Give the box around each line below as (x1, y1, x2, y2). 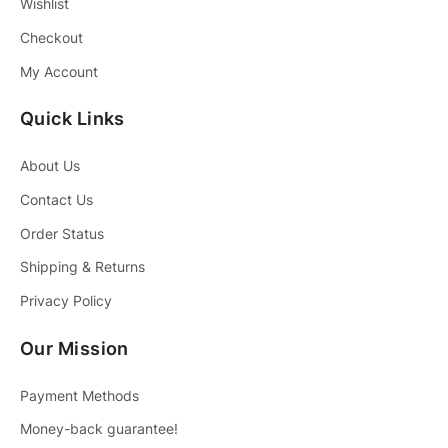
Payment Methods (20, 386, 139, 404)
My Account (20, 62, 98, 80)
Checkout (20, 28, 83, 46)
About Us (20, 157, 80, 175)
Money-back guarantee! (20, 420, 178, 438)
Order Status (20, 224, 104, 242)
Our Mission (20, 337, 129, 359)
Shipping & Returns (20, 258, 145, 276)
